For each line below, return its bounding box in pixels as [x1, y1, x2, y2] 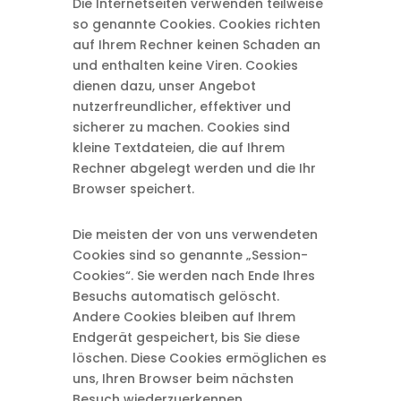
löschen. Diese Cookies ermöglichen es [72, 349, 327, 367]
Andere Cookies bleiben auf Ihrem [72, 308, 295, 326]
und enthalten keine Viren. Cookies [72, 56, 298, 74]
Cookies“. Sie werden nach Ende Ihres [72, 267, 315, 285]
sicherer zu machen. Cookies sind [72, 118, 290, 136]
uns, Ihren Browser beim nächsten [72, 370, 294, 388]
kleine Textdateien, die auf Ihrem [72, 139, 285, 157]
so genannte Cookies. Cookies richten [72, 15, 320, 33]
